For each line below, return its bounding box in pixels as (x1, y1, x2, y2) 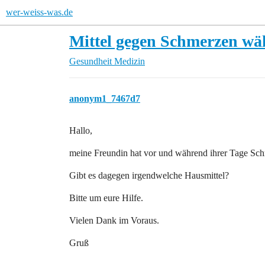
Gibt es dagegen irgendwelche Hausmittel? (69, 170, 229, 180)
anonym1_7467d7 (69, 93, 140, 104)
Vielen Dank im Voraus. (69, 215, 159, 225)
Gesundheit (69, 56, 112, 66)
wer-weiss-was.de (6, 7, 73, 17)
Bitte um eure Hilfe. (69, 193, 143, 203)
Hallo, (69, 125, 92, 135)
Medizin (114, 56, 145, 66)
